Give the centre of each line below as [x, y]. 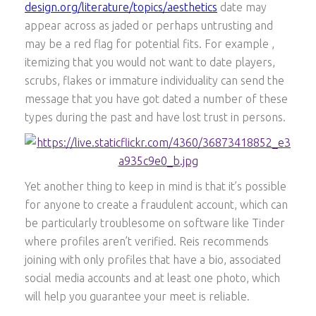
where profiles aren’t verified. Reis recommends [147, 241]
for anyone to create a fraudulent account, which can [156, 204]
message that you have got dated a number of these [156, 98]
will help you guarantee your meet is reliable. [137, 296]
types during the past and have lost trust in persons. [155, 117]
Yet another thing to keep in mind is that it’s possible [156, 186]
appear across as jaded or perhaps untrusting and [149, 25]
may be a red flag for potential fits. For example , [150, 43]
